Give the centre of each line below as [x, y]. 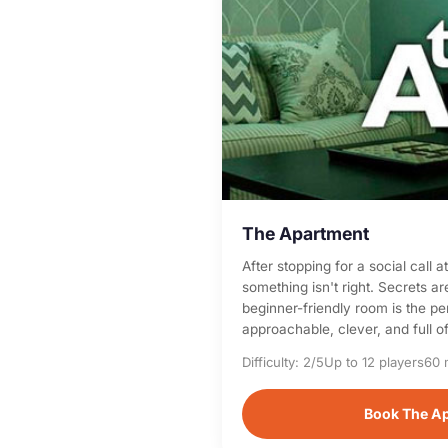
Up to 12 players [374, 362]
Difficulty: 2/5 [283, 362]
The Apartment [305, 233]
